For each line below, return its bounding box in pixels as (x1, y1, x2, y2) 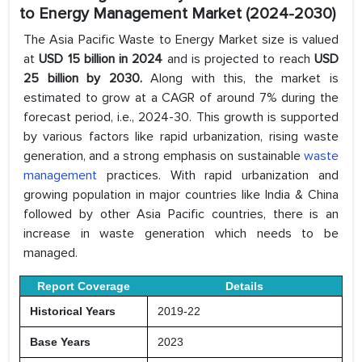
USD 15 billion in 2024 (39, 51, 163, 68)
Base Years (23, 335, 90, 349)
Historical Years (23, 305, 116, 318)
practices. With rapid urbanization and (97, 167, 339, 184)
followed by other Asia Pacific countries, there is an (23, 206, 339, 223)
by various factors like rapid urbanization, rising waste (23, 128, 339, 145)
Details (225, 280, 263, 293)
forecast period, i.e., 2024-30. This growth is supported (23, 109, 339, 126)
